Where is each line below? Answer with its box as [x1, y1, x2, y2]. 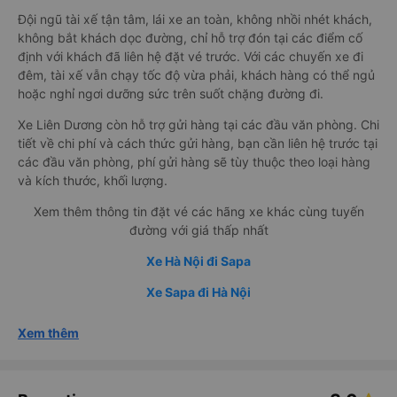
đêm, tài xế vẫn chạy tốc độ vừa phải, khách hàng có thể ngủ [18, 67, 375, 83]
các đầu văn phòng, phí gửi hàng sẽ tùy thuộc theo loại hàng [18, 154, 370, 170]
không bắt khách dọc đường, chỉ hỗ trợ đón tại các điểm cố [18, 30, 362, 46]
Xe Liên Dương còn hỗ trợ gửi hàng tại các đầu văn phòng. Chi [18, 117, 379, 133]
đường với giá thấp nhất [128, 222, 269, 238]
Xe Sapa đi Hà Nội [146, 284, 251, 300]
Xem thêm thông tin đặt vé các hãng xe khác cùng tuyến [33, 204, 364, 220]
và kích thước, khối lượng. [18, 173, 167, 189]
